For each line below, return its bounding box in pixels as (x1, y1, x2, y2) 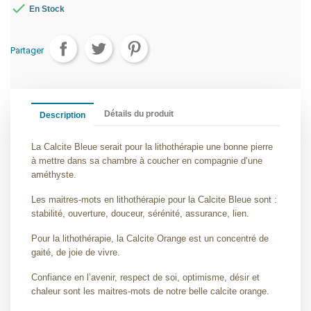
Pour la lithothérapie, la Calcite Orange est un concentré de (31, 233, 269, 244)
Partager (10, 45, 44, 56)
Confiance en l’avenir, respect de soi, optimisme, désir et (31, 272, 260, 283)
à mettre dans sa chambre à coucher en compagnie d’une (31, 155, 262, 166)
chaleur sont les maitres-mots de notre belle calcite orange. (31, 286, 269, 296)
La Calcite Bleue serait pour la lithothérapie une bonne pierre (31, 142, 273, 152)
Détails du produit (104, 109, 174, 119)
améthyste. (31, 169, 76, 180)
